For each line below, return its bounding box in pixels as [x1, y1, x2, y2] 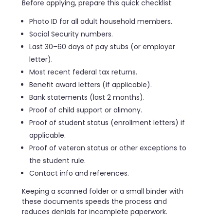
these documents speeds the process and [22, 197, 167, 207]
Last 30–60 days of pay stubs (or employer [29, 42, 176, 52]
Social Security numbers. [29, 29, 113, 39]
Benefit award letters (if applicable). [29, 80, 152, 90]
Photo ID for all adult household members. [29, 17, 173, 27]
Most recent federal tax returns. [29, 67, 138, 77]
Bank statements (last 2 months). [29, 92, 145, 103]
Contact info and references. [29, 168, 129, 179]
